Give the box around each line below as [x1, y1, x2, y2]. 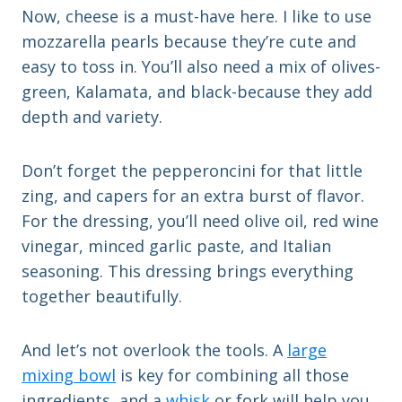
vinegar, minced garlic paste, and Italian [22, 234, 331, 257]
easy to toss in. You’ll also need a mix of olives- [22, 55, 380, 77]
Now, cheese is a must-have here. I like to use [22, 4, 371, 27]
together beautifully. [22, 284, 182, 307]
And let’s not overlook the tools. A [22, 338, 287, 361]
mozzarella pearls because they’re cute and [22, 30, 356, 52]
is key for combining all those [116, 363, 349, 386]
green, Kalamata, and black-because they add [22, 80, 372, 102]
